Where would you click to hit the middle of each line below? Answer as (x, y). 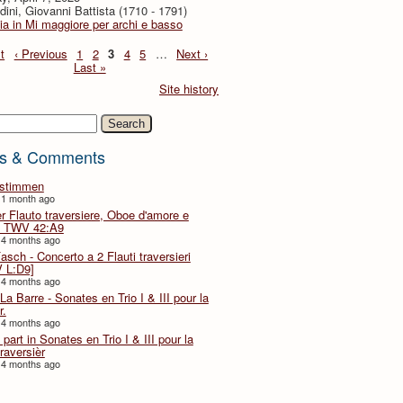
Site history (189, 88)
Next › (193, 53)
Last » (90, 67)
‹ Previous (40, 53)
